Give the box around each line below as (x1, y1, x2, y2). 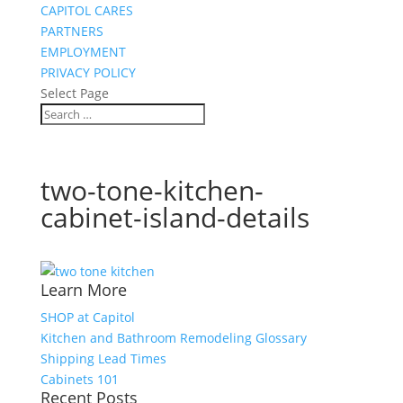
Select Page (40, 85, 109, 102)
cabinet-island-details (40, 199, 309, 236)
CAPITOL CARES (40, 2, 133, 19)
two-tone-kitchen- (40, 172, 264, 209)
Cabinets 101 (40, 371, 119, 388)
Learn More (40, 279, 127, 300)
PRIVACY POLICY (40, 64, 136, 81)
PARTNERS (40, 22, 103, 40)
